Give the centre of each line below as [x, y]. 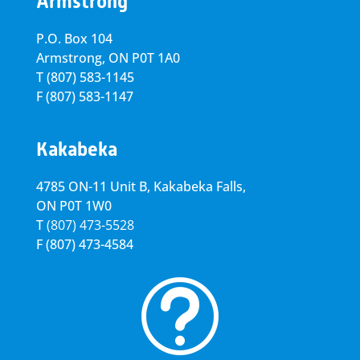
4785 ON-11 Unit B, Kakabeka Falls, [141, 186]
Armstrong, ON [82, 58]
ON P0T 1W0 [74, 206]
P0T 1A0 [155, 58]
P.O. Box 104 [74, 39]
